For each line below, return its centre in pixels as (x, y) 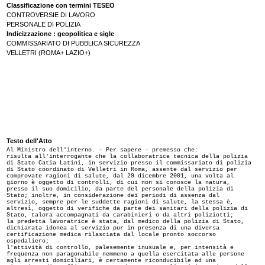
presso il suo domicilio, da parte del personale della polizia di (120, 189)
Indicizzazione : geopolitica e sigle (60, 34)
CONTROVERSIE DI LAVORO (51, 15)
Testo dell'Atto (29, 141)
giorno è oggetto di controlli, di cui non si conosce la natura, (118, 183)
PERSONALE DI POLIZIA (43, 25)
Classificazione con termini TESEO (61, 6)
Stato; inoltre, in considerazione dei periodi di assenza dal (113, 196)
